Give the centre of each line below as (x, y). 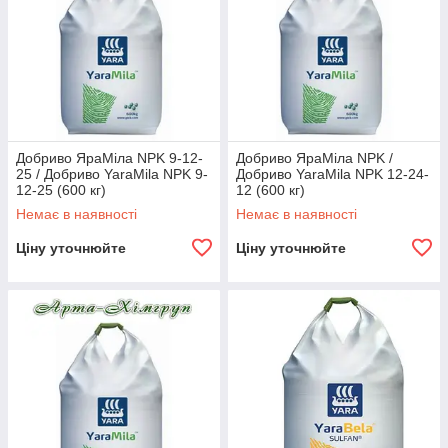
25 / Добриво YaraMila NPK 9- (112, 174)
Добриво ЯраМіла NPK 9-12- (109, 158)
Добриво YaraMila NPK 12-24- (332, 174)
